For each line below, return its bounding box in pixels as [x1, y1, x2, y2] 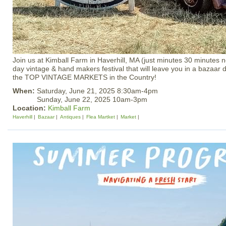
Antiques [60, 114, 81, 120]
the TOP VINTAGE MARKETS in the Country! [13, 73, 156, 81]
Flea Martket [86, 114, 115, 120]
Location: [13, 104, 48, 112]
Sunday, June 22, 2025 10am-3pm [37, 95, 147, 103]
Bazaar [38, 114, 54, 120]
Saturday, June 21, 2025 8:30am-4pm [37, 87, 158, 95]
